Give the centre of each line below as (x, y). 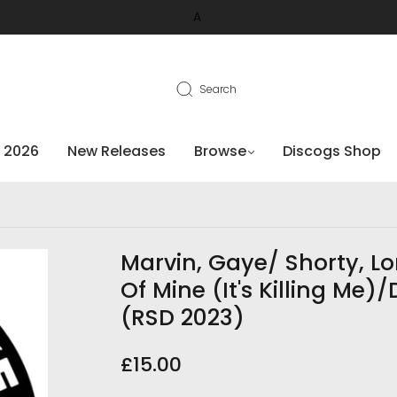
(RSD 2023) (183, 318)
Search (218, 89)
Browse (220, 151)
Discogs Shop (331, 151)
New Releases (116, 151)
